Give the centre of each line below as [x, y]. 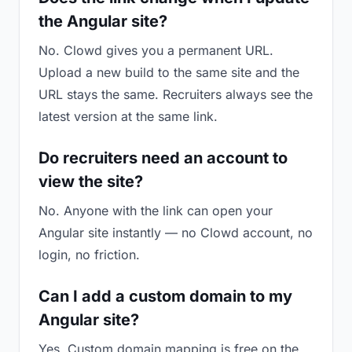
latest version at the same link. [128, 116]
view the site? [91, 181]
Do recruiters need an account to [163, 158]
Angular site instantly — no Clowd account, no [176, 233]
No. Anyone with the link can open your [156, 211]
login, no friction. [89, 255]
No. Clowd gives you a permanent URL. [156, 50]
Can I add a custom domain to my [165, 296]
